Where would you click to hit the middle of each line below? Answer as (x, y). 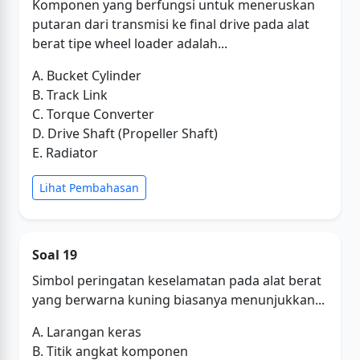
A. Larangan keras (87, 332)
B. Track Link (70, 95)
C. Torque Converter (93, 114)
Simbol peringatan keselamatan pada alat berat (177, 280)
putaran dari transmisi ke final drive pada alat (171, 24)
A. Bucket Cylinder (87, 76)
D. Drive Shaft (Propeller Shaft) (125, 133)
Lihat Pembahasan (89, 188)
